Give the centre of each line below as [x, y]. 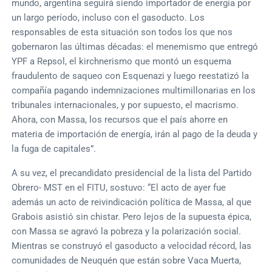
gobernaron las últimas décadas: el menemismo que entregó [135, 46]
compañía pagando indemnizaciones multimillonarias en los [134, 90]
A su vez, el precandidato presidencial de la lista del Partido [132, 173]
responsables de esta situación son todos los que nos [122, 32]
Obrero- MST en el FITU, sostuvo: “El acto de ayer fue [119, 187]
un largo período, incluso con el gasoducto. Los [108, 17]
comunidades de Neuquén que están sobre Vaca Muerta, [127, 260]
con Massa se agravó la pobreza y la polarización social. [127, 231]
